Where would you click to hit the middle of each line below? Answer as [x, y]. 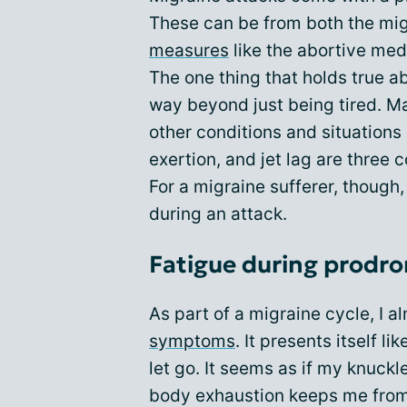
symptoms [192, 342]
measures [189, 51]
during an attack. [218, 214]
